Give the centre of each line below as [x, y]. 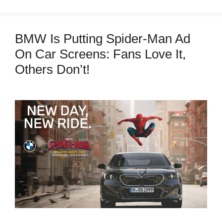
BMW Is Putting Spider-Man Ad [103, 38]
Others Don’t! [52, 69]
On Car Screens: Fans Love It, [100, 54]
